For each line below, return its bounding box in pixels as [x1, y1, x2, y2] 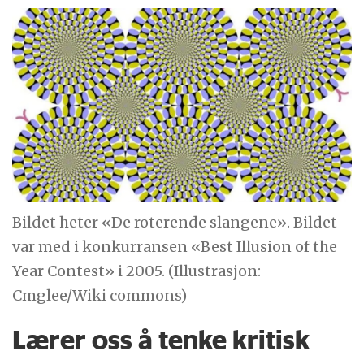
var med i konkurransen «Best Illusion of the [12, 236, 338, 256]
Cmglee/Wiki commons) [12, 285, 188, 305]
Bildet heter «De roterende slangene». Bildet [12, 212, 338, 232]
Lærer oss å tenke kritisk [12, 323, 310, 357]
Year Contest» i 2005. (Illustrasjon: [12, 261, 262, 280]
